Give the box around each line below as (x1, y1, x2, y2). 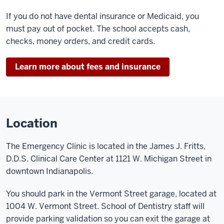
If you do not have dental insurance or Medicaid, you (6, 11, 199, 21)
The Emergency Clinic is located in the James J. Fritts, (6, 141, 205, 151)
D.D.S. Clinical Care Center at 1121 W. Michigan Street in (6, 153, 211, 164)
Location (6, 115, 57, 131)
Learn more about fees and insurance (15, 61, 160, 72)
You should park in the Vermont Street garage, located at (6, 188, 216, 199)
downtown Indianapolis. (6, 166, 93, 176)
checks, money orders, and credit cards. (6, 36, 155, 46)
